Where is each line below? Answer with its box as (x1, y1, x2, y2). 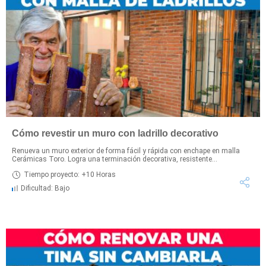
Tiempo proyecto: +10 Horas (24, 170, 116, 179)
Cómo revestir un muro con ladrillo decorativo (12, 128, 218, 138)
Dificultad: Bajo (21, 183, 69, 192)
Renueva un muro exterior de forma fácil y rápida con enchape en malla (12, 146, 240, 155)
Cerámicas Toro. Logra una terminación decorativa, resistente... (12, 154, 217, 163)
